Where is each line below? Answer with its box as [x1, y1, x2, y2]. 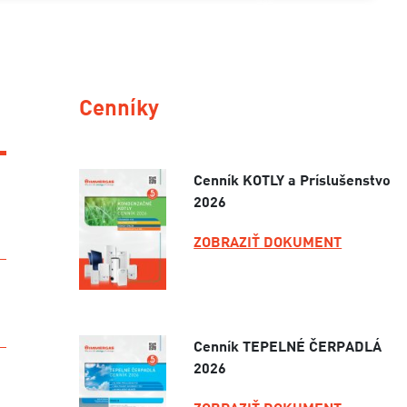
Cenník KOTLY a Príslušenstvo [194, 171, 392, 189]
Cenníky [78, 93, 159, 121]
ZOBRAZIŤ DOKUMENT [194, 233, 342, 251]
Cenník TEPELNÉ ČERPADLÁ [194, 336, 382, 355]
